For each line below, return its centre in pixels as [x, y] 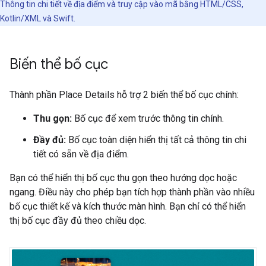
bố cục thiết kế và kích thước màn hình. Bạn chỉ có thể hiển [128, 206]
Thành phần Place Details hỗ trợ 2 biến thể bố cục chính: [124, 94]
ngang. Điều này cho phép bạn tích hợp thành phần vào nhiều [132, 192]
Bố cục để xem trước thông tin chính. [148, 118]
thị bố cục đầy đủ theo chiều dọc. [78, 220]
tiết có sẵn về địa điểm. [81, 154]
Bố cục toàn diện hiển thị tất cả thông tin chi [156, 140]
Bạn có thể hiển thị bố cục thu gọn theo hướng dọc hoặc [123, 178]
